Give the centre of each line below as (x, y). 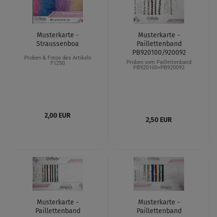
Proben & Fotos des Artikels (58, 58)
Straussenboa (58, 44)
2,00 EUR (58, 116)
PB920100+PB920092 (159, 68)
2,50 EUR (159, 120)
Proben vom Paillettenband (159, 62)
